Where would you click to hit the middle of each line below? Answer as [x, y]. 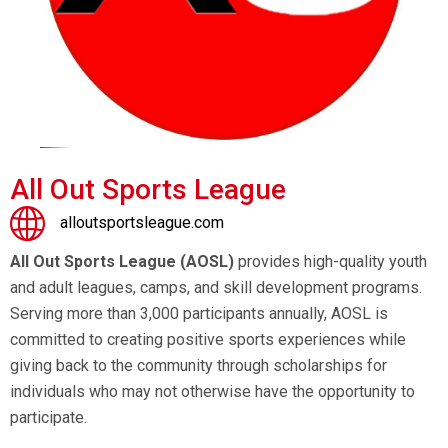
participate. [48, 418]
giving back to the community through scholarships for [198, 366]
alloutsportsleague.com [142, 223]
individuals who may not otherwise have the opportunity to [212, 392]
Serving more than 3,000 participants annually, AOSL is [199, 314]
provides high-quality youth [330, 262]
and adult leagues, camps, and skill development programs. [216, 288]
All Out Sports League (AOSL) [122, 262]
